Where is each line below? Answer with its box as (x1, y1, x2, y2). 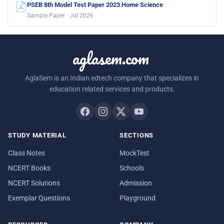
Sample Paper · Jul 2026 (27, 11, 93, 19)
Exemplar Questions (8, 193, 70, 202)
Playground (119, 193, 155, 202)
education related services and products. (49, 84, 175, 93)
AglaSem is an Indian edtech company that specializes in (25, 73, 199, 82)
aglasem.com (72, 44, 149, 71)
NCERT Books (8, 163, 50, 172)
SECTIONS (119, 131, 154, 139)
